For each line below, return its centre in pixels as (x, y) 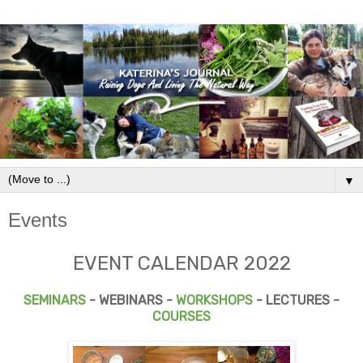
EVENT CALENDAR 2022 (181, 264)
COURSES (181, 317)
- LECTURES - (298, 301)
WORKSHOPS (214, 301)
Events (38, 220)
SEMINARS (55, 301)
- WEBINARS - (131, 301)
